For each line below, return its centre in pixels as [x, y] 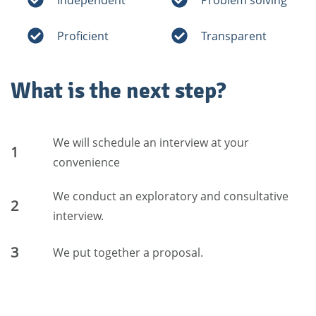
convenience [86, 163]
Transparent [234, 36]
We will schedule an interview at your [151, 143]
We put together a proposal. [128, 253]
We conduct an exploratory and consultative [170, 196]
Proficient [83, 36]
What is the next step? [118, 91]
